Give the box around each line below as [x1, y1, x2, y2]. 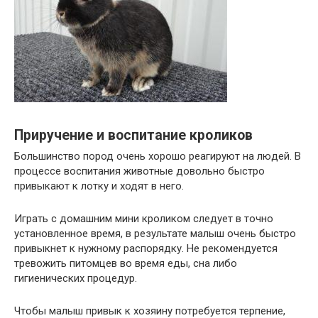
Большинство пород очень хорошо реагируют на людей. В [14, 150, 301, 163]
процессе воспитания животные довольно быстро [14, 165, 265, 178]
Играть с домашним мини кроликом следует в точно [14, 212, 273, 226]
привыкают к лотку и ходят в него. [14, 180, 184, 193]
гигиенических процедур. [14, 272, 137, 285]
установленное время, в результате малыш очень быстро [14, 227, 296, 241]
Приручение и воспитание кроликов [14, 126, 253, 143]
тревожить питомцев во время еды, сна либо [14, 257, 237, 270]
